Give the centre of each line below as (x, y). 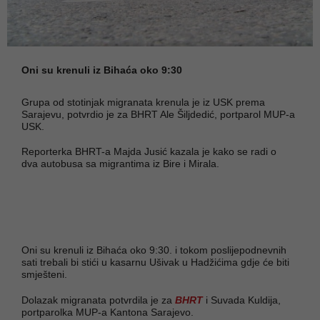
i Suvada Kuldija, (242, 300)
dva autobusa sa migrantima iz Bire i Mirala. (120, 163)
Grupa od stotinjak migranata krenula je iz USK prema (143, 102)
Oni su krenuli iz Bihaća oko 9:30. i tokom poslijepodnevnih (154, 250)
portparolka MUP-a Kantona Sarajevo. (107, 312)
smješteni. (44, 274)
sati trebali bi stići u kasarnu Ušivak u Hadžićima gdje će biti (155, 262)
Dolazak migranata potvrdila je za (98, 300)
